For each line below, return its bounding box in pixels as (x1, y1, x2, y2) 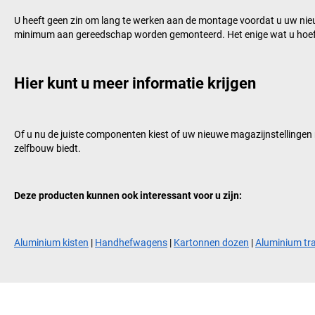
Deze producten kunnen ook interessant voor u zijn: (14, 189, 242, 201)
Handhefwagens (95, 236, 167, 248)
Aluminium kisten (14, 236, 89, 248)
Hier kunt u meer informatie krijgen (14, 74, 256, 92)
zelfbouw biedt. (14, 142, 81, 154)
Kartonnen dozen (174, 236, 249, 248)
